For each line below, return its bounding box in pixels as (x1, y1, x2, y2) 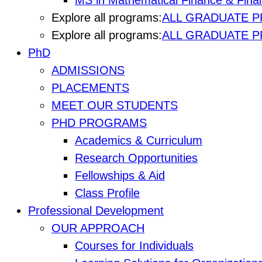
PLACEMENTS (51, 81, 129, 95)
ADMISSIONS (51, 64, 125, 77)
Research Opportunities (75, 151, 198, 165)
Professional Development (28, 204, 164, 218)
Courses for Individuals (75, 239, 194, 253)
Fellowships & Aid (75, 169, 165, 182)
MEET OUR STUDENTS (51, 99, 178, 112)
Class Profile (75, 187, 140, 200)
